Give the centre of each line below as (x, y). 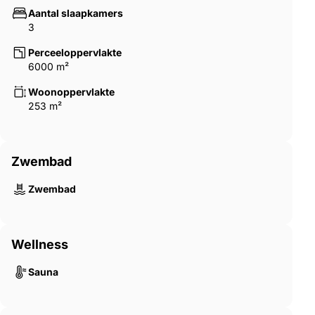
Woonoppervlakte (71, 92)
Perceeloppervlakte (75, 53)
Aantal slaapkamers (76, 13)
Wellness (40, 245)
